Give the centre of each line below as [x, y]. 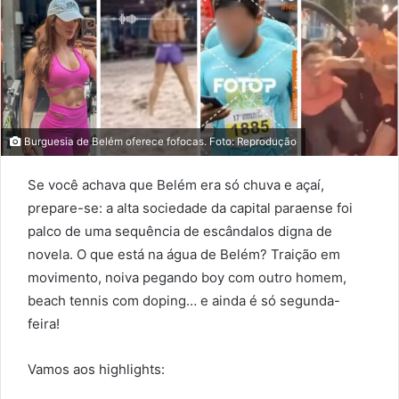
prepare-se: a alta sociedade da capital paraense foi [190, 208]
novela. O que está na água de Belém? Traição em [184, 254]
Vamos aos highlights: [96, 369]
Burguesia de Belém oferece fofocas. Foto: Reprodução [159, 141]
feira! [44, 323]
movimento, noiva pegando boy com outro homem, [187, 277]
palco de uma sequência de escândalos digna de [180, 231]
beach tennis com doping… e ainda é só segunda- [184, 300]
